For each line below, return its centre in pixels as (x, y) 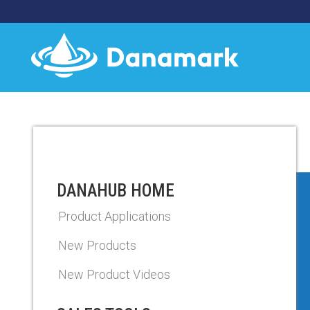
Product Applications (115, 216)
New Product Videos (114, 274)
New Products (97, 245)
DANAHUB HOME (116, 191)
